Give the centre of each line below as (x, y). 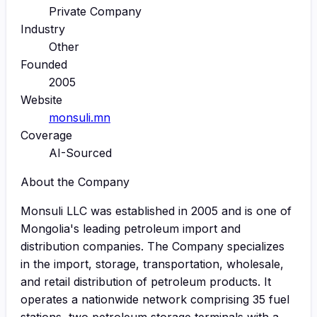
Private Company (95, 11)
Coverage (46, 135)
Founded (44, 64)
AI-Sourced (80, 152)
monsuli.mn (80, 117)
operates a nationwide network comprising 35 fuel (155, 299)
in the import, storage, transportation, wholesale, (152, 264)
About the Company (75, 181)
